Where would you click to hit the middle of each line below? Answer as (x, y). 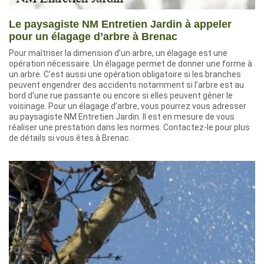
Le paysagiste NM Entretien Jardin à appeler (120, 24)
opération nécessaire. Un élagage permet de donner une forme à (131, 64)
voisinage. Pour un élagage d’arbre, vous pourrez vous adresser (128, 106)
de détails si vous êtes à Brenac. (70, 138)
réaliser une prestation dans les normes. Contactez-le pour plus (129, 127)
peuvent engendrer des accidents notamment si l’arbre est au (126, 85)
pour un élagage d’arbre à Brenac (93, 37)
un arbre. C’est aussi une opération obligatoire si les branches (125, 74)
